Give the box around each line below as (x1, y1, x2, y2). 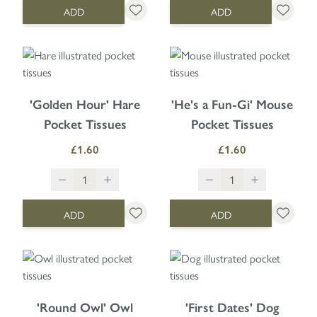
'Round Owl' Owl (37, 299, 133, 316)
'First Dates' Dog (185, 299, 279, 316)
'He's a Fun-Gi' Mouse (171, 96, 293, 113)
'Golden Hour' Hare (30, 96, 140, 113)
